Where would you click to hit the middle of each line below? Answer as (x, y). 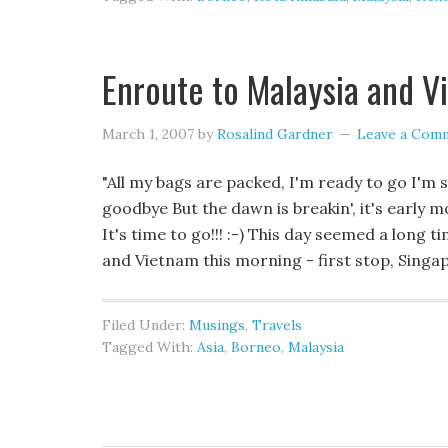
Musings (217, 325)
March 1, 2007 (148, 134)
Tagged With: (149, 347)
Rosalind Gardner (275, 134)
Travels (277, 325)
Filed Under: (145, 325)
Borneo (256, 347)
